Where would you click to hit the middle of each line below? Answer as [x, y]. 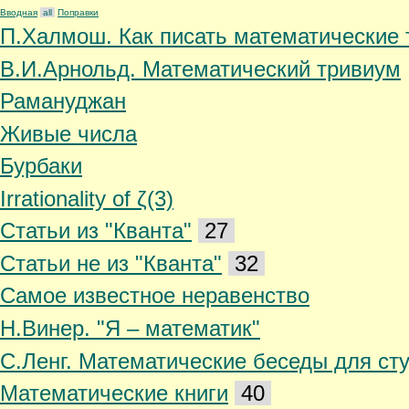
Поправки [78, 12]
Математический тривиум [272, 68]
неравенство [242, 296]
